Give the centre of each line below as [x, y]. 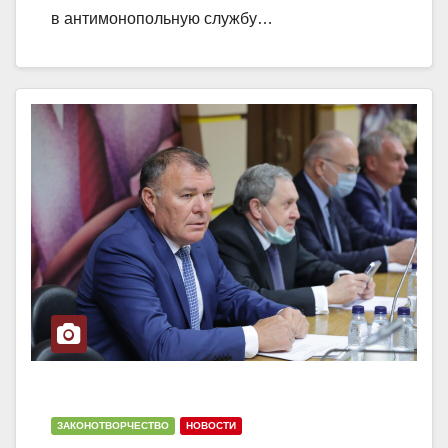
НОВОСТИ [211, 425]
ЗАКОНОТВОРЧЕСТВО [113, 425]
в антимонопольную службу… [162, 18]
